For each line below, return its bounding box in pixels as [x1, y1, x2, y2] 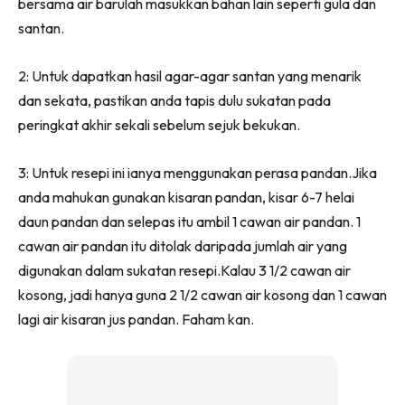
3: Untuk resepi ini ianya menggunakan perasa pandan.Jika [18, 164, 377, 183]
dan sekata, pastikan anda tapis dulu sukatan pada [18, 91, 331, 110]
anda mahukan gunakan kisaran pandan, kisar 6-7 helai [18, 188, 354, 207]
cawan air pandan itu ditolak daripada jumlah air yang [18, 237, 347, 256]
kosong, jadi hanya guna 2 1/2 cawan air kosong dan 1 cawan [18, 286, 387, 305]
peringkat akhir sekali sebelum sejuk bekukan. [18, 116, 300, 135]
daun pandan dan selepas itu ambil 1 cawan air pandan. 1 [18, 212, 361, 231]
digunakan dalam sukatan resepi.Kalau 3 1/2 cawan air [18, 261, 351, 280]
